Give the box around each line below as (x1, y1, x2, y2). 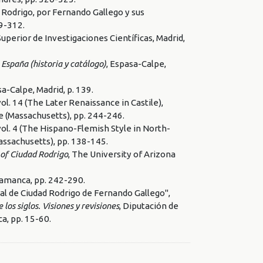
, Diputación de (119, 200, 178, 211)
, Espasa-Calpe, (106, 58, 166, 69)
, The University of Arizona (68, 149, 176, 159)
